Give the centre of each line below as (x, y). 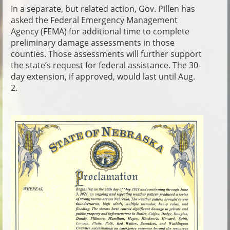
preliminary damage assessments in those (93, 42)
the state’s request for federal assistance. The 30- (106, 65)
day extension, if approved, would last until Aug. (103, 76)
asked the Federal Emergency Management (94, 20)
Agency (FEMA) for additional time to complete (100, 31)
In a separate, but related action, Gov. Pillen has (103, 8)
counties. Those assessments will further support (106, 54)
